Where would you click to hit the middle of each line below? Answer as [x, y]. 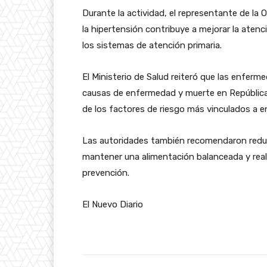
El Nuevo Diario [113, 204]
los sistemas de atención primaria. [152, 45]
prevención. [106, 173]
